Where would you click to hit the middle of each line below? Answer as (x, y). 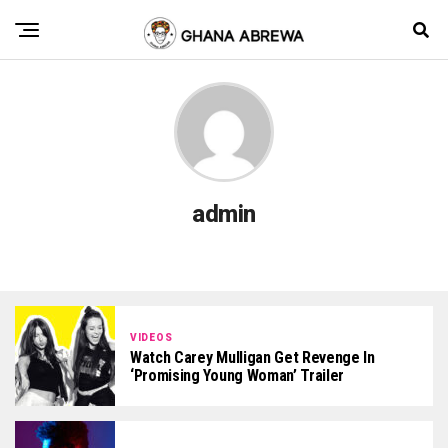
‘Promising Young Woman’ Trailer (237, 375)
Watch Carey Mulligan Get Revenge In (252, 357)
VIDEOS (151, 337)
